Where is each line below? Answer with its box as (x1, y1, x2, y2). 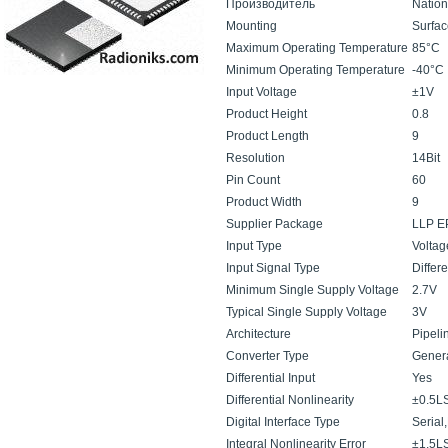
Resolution (226, 151, 285, 165)
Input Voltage (226, 85, 297, 99)
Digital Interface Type (226, 415, 340, 429)
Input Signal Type (226, 261, 320, 275)
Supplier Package (226, 217, 323, 231)
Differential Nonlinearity (226, 393, 354, 407)
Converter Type (226, 349, 309, 363)
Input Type (226, 239, 282, 253)
